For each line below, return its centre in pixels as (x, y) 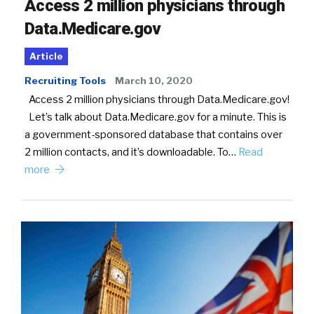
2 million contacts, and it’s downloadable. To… (131, 152)
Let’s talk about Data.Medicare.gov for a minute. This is (156, 117)
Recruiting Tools (65, 80)
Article (46, 56)
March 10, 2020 (154, 80)
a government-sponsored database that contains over (153, 134)
